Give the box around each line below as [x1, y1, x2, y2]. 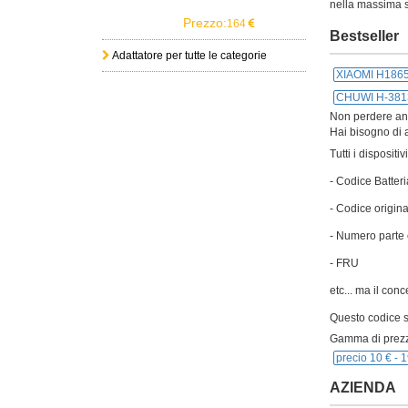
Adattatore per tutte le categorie [110, 49, 267, 62]
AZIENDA [330, 380, 396, 395]
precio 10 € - [336, 352, 401, 364]
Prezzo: [183, 15, 228, 30]
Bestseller [330, 28, 399, 44]
